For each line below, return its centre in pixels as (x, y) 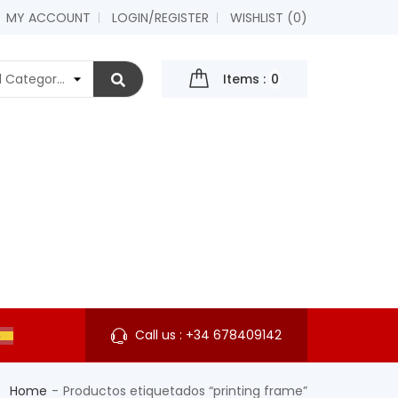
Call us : (160, 335)
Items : (244, 80)
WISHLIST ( (262, 18)
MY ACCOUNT (48, 18)
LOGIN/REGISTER (160, 18)
